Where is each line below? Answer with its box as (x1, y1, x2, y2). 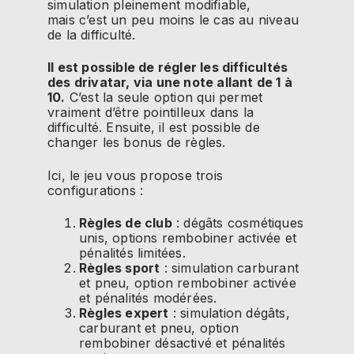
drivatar (73, 74, 126, 91)
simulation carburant (167, 260, 299, 277)
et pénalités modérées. (79, 290, 217, 307)
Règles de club (79, 215, 172, 232)
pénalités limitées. (79, 245, 186, 262)
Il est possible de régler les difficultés (47, 59, 288, 76)
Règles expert (79, 305, 169, 322)
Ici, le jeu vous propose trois (47, 167, 223, 183)
